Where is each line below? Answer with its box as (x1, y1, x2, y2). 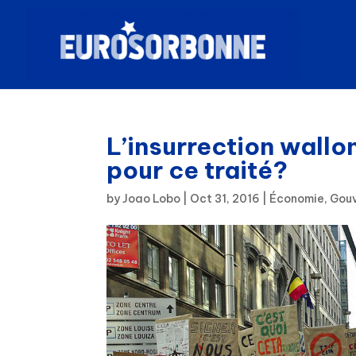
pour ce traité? (106, 155, 288, 185)
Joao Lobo (122, 192, 181, 206)
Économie (269, 192, 325, 206)
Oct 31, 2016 (190, 192, 261, 206)
